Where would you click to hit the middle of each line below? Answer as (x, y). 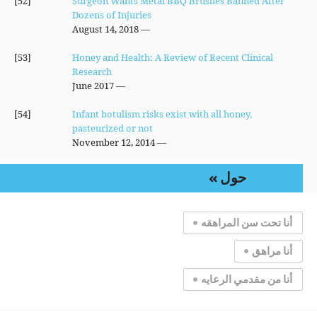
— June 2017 (119, 86)
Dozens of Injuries (111, 15)
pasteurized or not (112, 128)
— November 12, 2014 (160, 142)
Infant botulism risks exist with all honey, (162, 114)
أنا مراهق (272, 251)
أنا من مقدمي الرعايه (247, 279)
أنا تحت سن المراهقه (247, 223)
